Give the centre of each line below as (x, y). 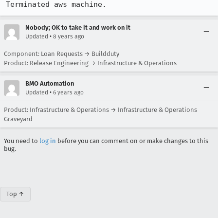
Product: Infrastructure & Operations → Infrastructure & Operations (100, 110)
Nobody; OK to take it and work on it (78, 27)
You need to (22, 141)
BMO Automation (50, 83)
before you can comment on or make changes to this (132, 141)
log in (48, 141)
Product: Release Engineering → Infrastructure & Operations (90, 63)
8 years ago (69, 36)
